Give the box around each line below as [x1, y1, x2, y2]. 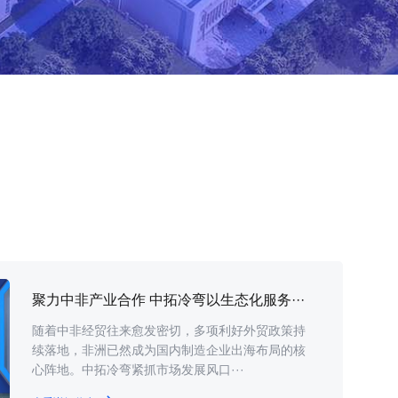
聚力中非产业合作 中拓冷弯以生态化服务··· [32, 291, 305, 307]
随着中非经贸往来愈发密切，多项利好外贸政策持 [32, 322, 306, 338]
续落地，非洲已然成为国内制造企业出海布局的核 [32, 342, 306, 357]
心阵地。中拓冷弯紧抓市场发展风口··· [32, 362, 244, 377]
